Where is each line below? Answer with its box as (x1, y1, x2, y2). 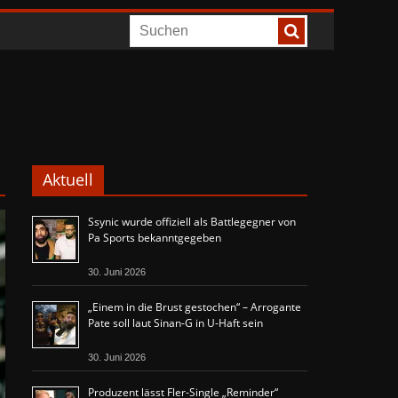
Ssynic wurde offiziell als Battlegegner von (88, 214, 296, 229)
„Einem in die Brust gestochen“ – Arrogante (88, 299, 301, 314)
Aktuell (43, 169, 93, 190)
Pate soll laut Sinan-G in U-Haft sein (88, 315, 263, 330)
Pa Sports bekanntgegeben (88, 230, 221, 245)
